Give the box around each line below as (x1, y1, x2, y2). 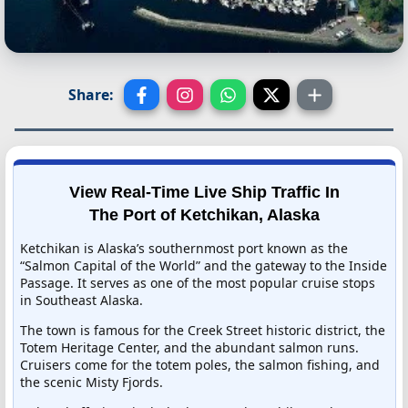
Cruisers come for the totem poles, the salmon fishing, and (20, 355, 380, 373)
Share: (67, 85, 113, 106)
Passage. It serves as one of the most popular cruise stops (20, 273, 375, 291)
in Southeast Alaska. (20, 291, 143, 309)
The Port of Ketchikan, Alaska (88, 205, 320, 224)
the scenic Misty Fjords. (20, 372, 163, 391)
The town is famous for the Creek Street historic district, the (20, 321, 385, 339)
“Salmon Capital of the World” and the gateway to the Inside (20, 256, 387, 274)
